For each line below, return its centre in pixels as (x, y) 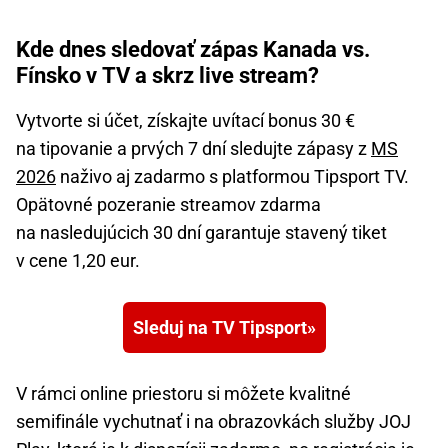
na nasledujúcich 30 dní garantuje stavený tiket (201, 233)
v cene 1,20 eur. (78, 261)
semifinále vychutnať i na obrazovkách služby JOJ (213, 422)
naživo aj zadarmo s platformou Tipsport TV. (232, 177)
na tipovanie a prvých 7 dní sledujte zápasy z (193, 149)
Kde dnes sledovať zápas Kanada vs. (193, 50)
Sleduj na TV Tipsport (219, 328)
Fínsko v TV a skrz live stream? (167, 76)
